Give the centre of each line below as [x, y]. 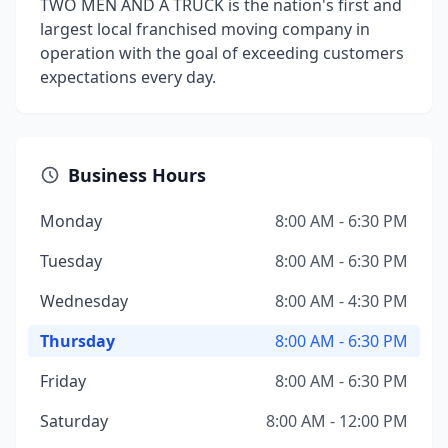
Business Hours [137, 175]
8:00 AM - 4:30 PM [341, 301]
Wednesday [84, 301]
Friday [63, 381]
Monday [71, 221]
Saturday [74, 421]
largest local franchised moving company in [205, 29]
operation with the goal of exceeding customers [222, 53]
